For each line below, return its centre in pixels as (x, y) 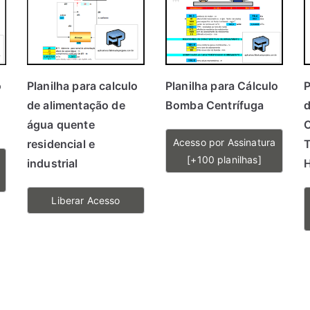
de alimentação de (76, 105)
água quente (61, 125)
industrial (53, 163)
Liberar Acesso (86, 200)
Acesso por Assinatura (224, 142)
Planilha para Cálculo (222, 86)
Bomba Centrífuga (215, 105)
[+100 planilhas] (224, 159)
